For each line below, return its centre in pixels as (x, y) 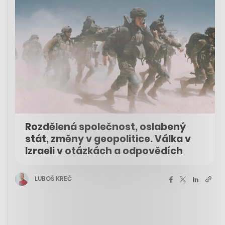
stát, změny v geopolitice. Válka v (108, 139)
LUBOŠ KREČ (53, 179)
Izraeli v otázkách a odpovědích (104, 151)
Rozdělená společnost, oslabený (105, 127)
